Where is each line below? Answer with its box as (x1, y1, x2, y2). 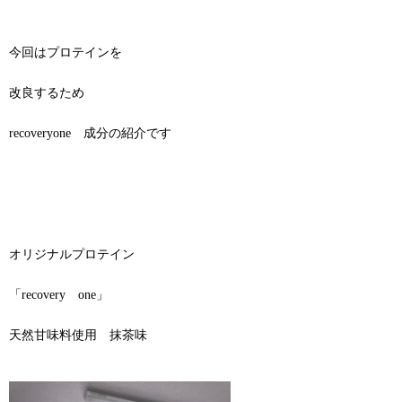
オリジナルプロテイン (9, 248, 135, 262)
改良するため (9, 85, 84, 100)
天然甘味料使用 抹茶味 (9, 328, 147, 343)
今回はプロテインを (9, 45, 122, 59)
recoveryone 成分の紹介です (9, 126, 171, 140)
